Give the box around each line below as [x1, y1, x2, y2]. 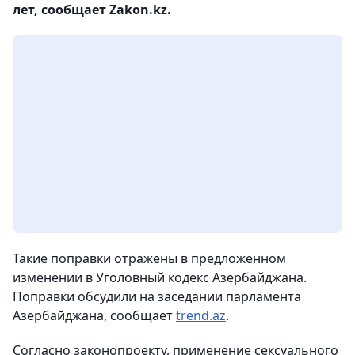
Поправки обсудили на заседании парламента [13, 288, 301, 305]
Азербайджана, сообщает [13, 307, 176, 324]
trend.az [176, 307, 226, 324]
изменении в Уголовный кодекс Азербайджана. [13, 269, 307, 286]
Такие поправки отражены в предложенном [13, 250, 286, 267]
